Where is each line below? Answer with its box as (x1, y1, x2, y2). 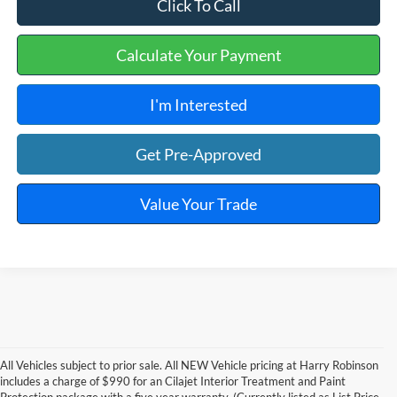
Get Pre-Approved (136, 144, 262, 165)
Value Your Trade (140, 194, 258, 214)
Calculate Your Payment (115, 45, 282, 66)
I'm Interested (150, 95, 248, 115)
